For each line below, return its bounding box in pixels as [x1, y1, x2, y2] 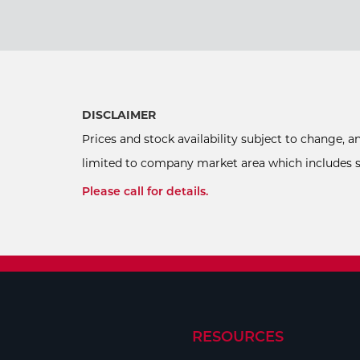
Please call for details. [82, 184, 208, 199]
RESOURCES [191, 328, 284, 346]
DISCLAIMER [82, 108, 156, 123]
